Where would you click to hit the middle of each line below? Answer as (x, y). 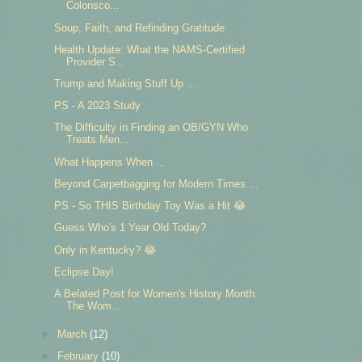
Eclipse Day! (84, 271)
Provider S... (96, 61)
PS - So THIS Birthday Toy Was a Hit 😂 (150, 206)
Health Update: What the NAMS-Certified (150, 49)
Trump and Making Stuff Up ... (126, 84)
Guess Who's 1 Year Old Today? (130, 228)
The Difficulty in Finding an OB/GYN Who (152, 128)
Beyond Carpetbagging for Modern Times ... (157, 183)
